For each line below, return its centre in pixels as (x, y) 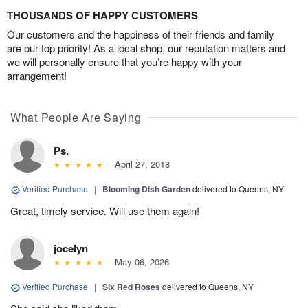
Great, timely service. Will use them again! (105, 211)
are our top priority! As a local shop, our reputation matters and (146, 48)
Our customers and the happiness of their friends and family (141, 34)
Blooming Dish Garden (146, 189)
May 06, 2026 (139, 262)
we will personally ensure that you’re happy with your (124, 62)
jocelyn (71, 249)
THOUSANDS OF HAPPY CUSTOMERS (102, 15)
